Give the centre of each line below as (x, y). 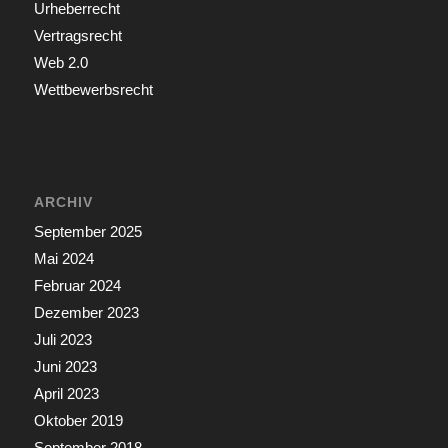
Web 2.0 (60, 63)
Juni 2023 (65, 367)
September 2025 (87, 232)
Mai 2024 (63, 259)
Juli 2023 (62, 340)
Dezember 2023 (86, 313)
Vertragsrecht (77, 36)
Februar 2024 (77, 286)
